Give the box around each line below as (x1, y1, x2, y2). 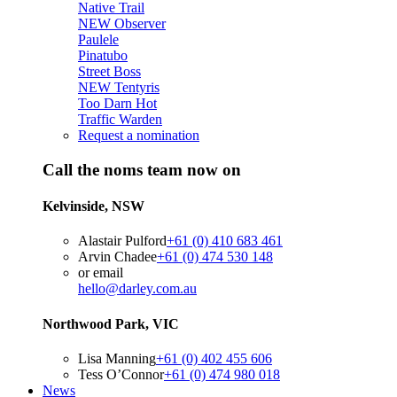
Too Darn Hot (78, 96, 157, 112)
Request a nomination (78, 128, 199, 144)
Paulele (78, 32, 119, 48)
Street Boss (78, 64, 141, 80)
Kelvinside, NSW (43, 198, 144, 214)
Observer (111, 16, 166, 32)
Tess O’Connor (78, 366, 164, 382)
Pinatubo (78, 48, 128, 64)
